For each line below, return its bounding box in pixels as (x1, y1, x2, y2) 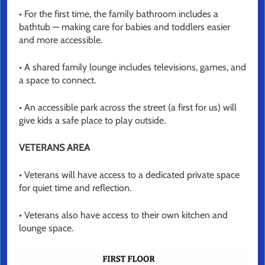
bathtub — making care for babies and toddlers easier (19, 21, 230, 33)
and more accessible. (19, 34, 102, 46)
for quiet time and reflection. (19, 182, 131, 194)
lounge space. (19, 222, 73, 234)
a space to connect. (19, 75, 96, 86)
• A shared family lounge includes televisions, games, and (19, 62, 246, 73)
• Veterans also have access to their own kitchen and (19, 209, 228, 221)
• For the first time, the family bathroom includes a (19, 8, 218, 20)
